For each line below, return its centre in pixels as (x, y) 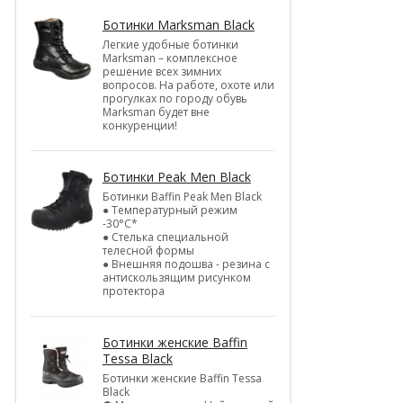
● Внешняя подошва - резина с (186, 264)
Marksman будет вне (156, 112)
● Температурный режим (170, 210)
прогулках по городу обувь (175, 98)
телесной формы (148, 250)
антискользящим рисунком (176, 277)
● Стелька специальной (165, 237)
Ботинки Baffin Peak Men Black (182, 196)
